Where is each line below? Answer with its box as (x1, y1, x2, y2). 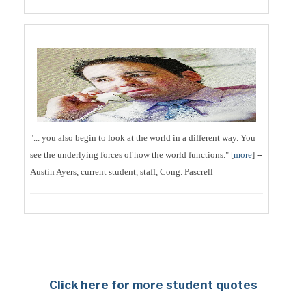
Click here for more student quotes (48, 278, 258, 292)
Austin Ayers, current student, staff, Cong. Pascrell (30, 167, 213, 178)
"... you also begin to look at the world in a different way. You (30, 133, 255, 143)
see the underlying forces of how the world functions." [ (30, 150, 234, 161)
